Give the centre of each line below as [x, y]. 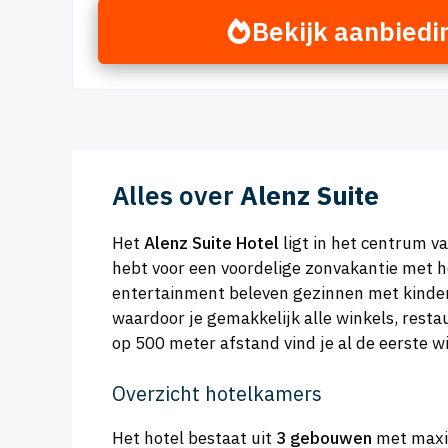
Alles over [176, 195]
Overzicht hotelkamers [217, 393]
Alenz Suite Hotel [211, 243]
